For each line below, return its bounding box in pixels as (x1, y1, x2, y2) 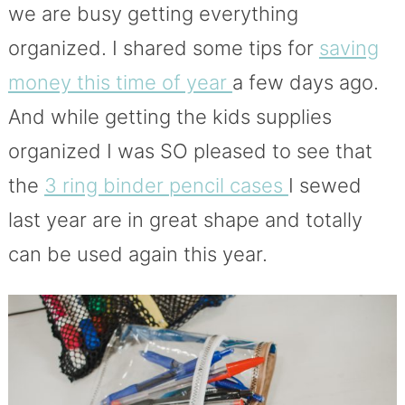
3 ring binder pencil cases (43, 173, 288, 197)
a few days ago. (231, 70, 379, 94)
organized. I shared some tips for (7, 35, 319, 60)
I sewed (287, 173, 362, 197)
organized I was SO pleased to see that (7, 138, 372, 163)
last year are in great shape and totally (7, 207, 363, 231)
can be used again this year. (7, 241, 268, 266)
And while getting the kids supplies (7, 104, 332, 128)
